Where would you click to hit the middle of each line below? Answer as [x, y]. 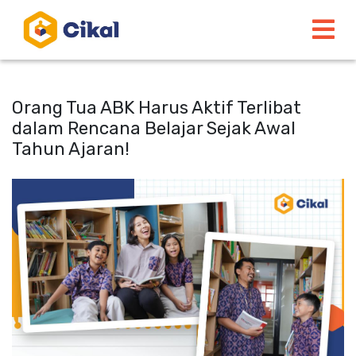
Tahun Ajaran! [71, 149]
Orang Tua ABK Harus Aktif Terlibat [157, 108]
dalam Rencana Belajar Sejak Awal [154, 128]
